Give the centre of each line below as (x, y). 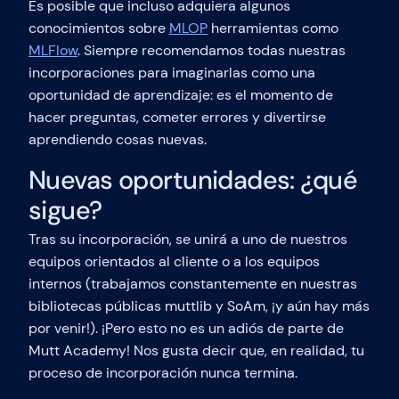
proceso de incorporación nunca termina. (163, 373)
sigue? (65, 211)
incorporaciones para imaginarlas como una (172, 73)
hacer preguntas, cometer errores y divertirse (177, 118)
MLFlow (53, 51)
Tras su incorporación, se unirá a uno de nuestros (188, 240)
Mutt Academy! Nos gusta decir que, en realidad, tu (196, 351)
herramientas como (273, 28)
